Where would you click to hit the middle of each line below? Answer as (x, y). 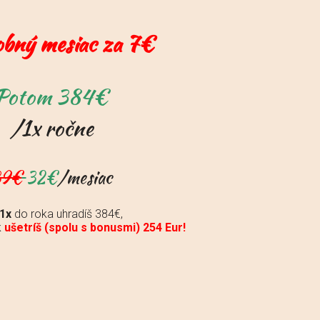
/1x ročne (51, 127)
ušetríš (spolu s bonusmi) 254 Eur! (95, 227)
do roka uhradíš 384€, (67, 214)
